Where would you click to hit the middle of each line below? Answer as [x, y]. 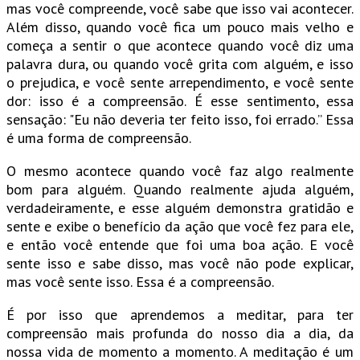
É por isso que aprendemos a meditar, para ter [180, 315]
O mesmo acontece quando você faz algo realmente [180, 171]
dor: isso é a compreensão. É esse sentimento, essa [180, 101]
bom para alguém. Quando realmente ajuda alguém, [180, 190]
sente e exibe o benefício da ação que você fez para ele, [180, 227]
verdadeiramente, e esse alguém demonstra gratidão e [180, 208]
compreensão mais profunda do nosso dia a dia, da [180, 333]
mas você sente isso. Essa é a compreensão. [140, 282]
